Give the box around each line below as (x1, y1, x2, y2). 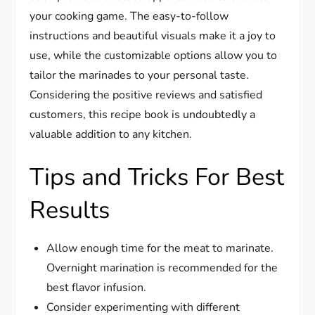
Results (30, 194, 110, 227)
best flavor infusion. (46, 280, 147, 296)
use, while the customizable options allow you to (30, 48, 278, 64)
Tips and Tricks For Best (30, 161, 285, 194)
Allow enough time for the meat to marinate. (46, 240, 274, 257)
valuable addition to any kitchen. (30, 127, 193, 143)
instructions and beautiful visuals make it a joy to (30, 28, 276, 44)
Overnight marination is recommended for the (46, 260, 278, 276)
